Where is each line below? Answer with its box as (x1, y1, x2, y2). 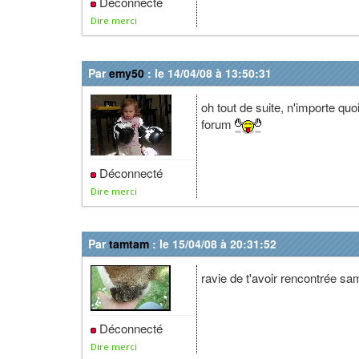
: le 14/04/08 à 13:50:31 (144, 65, 272, 81)
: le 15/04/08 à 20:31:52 (149, 236, 276, 252)
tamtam (109, 236, 149, 252)
